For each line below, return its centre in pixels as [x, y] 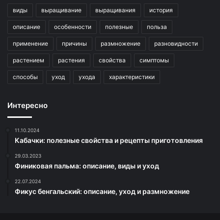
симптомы [154, 60]
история [161, 10]
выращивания [115, 10]
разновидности [176, 43]
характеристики [132, 77]
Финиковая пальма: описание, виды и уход [87, 165]
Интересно [27, 105]
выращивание [61, 10]
